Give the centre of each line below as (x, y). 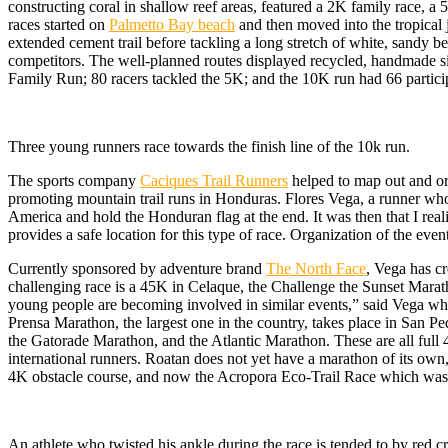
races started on (58, 25)
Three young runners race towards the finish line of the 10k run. (209, 147)
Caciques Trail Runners (214, 181)
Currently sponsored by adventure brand (137, 269)
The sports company (74, 181)
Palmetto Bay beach (172, 25)
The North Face (316, 269)
